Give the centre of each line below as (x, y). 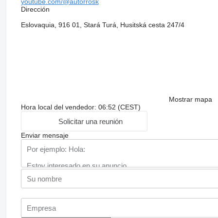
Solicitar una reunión (91, 121)
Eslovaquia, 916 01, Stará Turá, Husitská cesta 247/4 (102, 25)
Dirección (35, 9)
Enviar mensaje (45, 136)
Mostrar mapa (190, 100)
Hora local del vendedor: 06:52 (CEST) (81, 107)
